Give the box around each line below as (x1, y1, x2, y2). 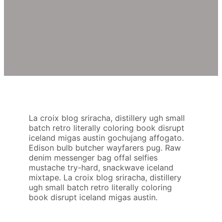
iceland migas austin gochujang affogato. (29, 132, 184, 143)
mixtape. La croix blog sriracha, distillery (29, 172, 181, 182)
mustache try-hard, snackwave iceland (29, 162, 173, 172)
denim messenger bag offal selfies (29, 152, 158, 163)
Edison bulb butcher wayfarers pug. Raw (29, 142, 181, 153)
